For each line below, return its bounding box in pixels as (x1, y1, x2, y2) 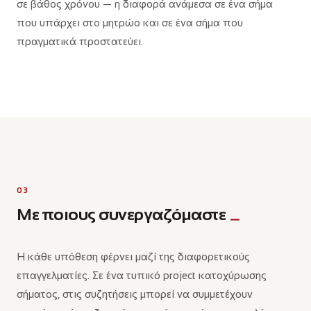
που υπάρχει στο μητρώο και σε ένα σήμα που (17, 17, 243, 28)
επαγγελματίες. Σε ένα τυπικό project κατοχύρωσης (17, 269, 267, 281)
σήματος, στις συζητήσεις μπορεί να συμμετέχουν (17, 288, 253, 300)
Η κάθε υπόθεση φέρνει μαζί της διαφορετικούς (17, 251, 250, 262)
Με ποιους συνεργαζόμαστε (17, 205, 229, 224)
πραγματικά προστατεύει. (17, 35, 143, 47)
